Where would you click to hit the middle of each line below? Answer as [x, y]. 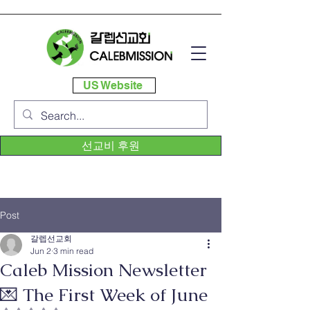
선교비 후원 [111, 145]
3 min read [73, 251]
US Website [113, 85]
